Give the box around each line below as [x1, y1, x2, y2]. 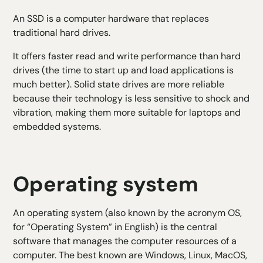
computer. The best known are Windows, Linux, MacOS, [13, 249, 248, 262]
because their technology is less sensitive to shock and [13, 92, 250, 105]
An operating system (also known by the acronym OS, [13, 207, 242, 220]
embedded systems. [13, 120, 102, 133]
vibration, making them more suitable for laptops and [13, 106, 241, 119]
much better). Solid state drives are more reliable [13, 78, 225, 91]
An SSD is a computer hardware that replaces [13, 12, 210, 25]
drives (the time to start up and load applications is [13, 64, 234, 77]
